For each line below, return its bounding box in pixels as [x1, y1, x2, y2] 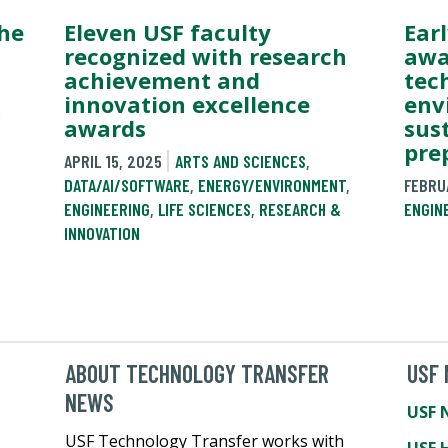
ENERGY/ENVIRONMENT [198, 173, 346, 196]
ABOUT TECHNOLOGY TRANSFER [65, 358, 330, 388]
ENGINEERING [64, 197, 150, 220]
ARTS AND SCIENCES [174, 149, 306, 172]
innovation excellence [64, 88, 310, 119]
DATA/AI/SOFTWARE [64, 173, 190, 196]
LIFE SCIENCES [158, 197, 251, 220]
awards [64, 112, 146, 143]
